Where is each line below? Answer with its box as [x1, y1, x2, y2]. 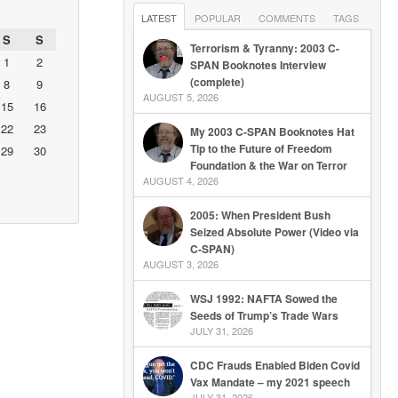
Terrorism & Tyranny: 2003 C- [189, 40, 339, 56]
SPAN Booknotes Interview [189, 57, 326, 73]
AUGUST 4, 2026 [142, 173, 219, 187]
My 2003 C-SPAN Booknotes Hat [189, 123, 354, 139]
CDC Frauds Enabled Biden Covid [189, 357, 360, 373]
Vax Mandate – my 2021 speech [189, 374, 350, 390]
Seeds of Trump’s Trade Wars [189, 307, 338, 323]
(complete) [189, 74, 244, 90]
